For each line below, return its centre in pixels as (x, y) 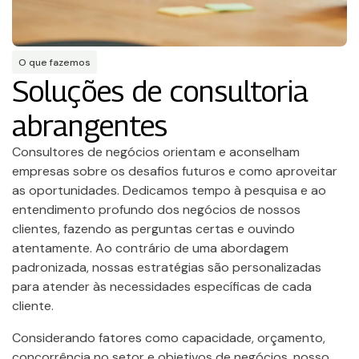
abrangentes (90, 125)
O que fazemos (54, 63)
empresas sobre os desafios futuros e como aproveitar (175, 171)
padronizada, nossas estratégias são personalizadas (167, 267)
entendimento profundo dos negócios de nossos (156, 210)
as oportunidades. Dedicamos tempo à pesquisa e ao (169, 190)
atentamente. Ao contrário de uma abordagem (150, 248)
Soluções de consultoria (161, 91)
